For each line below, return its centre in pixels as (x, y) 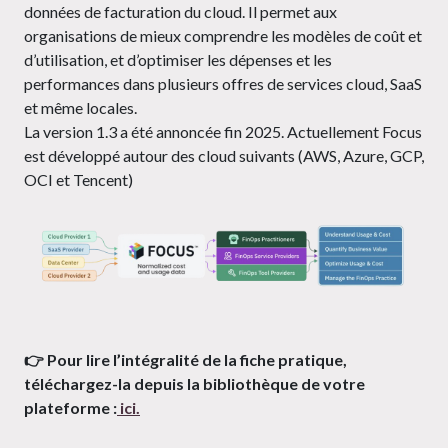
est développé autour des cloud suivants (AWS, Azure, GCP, (224, 156)
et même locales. (82, 108)
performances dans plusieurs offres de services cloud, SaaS (223, 84)
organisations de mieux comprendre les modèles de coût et (223, 36)
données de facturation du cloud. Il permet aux (180, 12)
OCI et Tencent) (78, 180)
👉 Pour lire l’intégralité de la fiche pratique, (185, 359)
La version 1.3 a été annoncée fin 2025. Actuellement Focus (223, 132)
